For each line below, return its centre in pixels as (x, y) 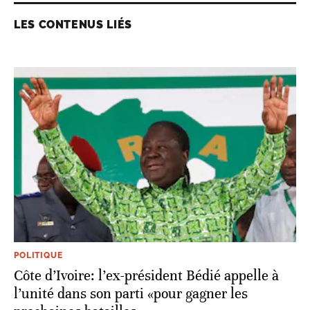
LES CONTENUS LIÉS (73, 25)
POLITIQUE (38, 256)
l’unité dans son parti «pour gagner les (131, 294)
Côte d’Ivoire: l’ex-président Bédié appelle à (146, 276)
